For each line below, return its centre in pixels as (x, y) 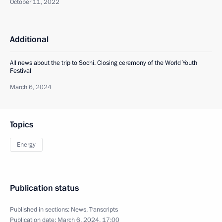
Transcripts (104, 210)
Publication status (44, 188)
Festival (21, 71)
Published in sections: (40, 210)
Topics (22, 125)
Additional (29, 40)
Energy (26, 145)
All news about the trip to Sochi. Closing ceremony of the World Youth (104, 63)
